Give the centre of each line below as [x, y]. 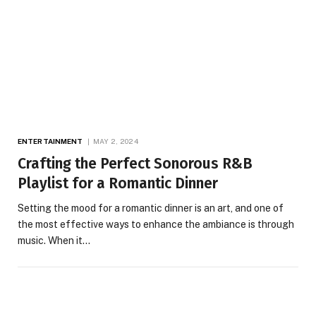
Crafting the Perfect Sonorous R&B [135, 163]
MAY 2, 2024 [115, 141]
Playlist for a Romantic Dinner [118, 183]
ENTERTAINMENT [50, 141]
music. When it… [54, 240]
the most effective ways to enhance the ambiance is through [156, 224]
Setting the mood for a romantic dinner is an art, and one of [151, 208]
